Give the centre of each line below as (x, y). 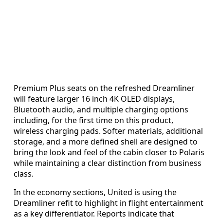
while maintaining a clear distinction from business (108, 163)
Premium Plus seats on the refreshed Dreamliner (104, 88)
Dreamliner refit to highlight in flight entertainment (109, 203)
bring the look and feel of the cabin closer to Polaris (109, 153)
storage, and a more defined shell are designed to (106, 142)
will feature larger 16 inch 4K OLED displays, (94, 99)
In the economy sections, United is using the (95, 192)
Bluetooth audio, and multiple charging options (101, 110)
